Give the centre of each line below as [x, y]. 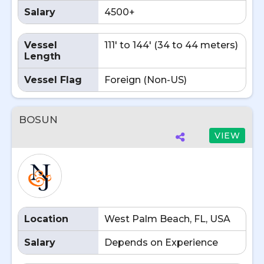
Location [46, 219]
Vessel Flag [53, 80]
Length [42, 56]
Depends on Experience [161, 242]
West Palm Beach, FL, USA [167, 219]
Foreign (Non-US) [146, 80]
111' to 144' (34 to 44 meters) [171, 45]
